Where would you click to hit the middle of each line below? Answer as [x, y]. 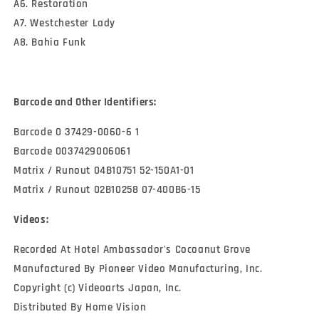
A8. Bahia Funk [50, 43]
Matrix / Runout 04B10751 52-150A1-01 [104, 171]
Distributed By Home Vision [80, 308]
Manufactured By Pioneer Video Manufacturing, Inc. [138, 269]
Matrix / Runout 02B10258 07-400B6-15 [107, 190]
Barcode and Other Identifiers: [85, 103]
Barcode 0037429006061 [72, 152]
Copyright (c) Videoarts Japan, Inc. [98, 288]
